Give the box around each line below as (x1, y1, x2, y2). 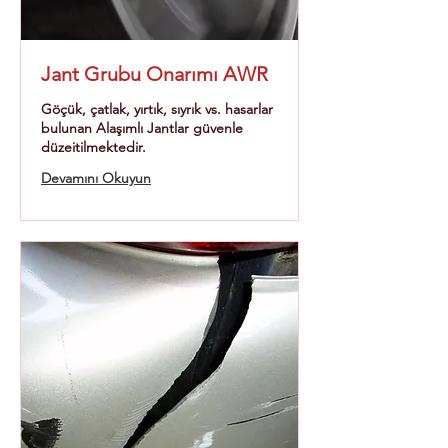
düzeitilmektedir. (41, 138, 146, 156)
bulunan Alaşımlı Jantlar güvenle (41, 119, 243, 137)
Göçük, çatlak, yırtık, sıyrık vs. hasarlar (41, 100, 273, 118)
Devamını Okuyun (41, 169, 151, 187)
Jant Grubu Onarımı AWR (41, 62, 268, 86)
